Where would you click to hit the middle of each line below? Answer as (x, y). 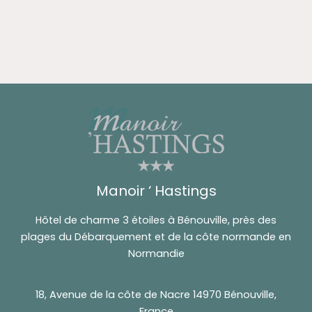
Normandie (156, 253)
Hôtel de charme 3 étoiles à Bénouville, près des (156, 220)
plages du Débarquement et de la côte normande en (156, 236)
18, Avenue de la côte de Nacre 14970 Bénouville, (156, 295)
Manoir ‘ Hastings (156, 190)
